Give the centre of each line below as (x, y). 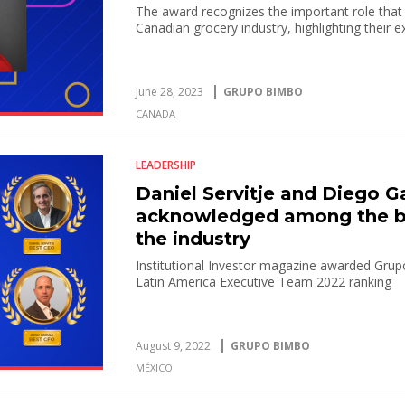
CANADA (156, 113)
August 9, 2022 (174, 346)
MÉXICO (155, 367)
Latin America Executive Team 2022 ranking (264, 282)
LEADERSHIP (166, 165)
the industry (193, 239)
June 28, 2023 (170, 92)
